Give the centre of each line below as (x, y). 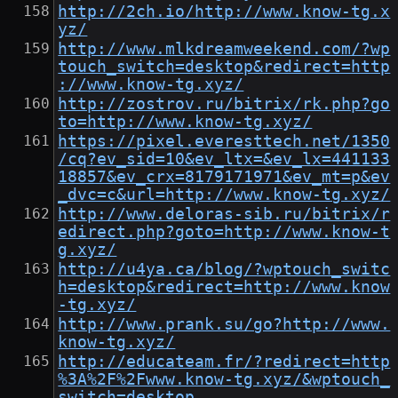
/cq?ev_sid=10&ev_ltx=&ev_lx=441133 (224, 159)
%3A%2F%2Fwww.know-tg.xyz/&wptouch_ (224, 380)
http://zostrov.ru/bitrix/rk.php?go (224, 104)
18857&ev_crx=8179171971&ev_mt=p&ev (224, 177)
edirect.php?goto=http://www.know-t (224, 232)
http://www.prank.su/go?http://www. (224, 325)
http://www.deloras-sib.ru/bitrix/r (224, 215)
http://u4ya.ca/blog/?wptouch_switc (224, 270)
